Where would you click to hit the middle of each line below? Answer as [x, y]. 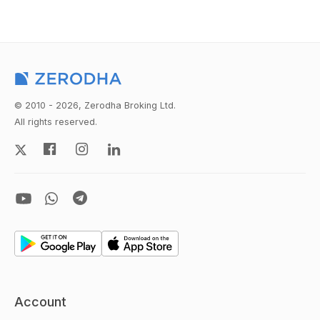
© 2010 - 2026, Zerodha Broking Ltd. [95, 105]
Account [40, 302]
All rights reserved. [56, 122]
